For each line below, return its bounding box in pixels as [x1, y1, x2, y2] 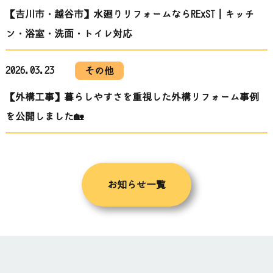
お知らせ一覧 [107, 180, 166, 190]
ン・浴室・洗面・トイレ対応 [5, 29, 132, 39]
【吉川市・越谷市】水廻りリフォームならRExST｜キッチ [5, 9, 254, 19]
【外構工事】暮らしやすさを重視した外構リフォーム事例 [5, 92, 259, 102]
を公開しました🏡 [5, 112, 83, 122]
